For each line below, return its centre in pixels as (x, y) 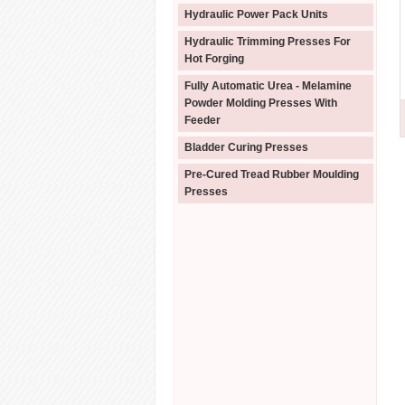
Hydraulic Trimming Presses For (268, 42)
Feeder (202, 120)
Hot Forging (214, 59)
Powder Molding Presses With (261, 103)
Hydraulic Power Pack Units (256, 14)
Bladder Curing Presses (246, 147)
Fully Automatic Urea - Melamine (268, 86)
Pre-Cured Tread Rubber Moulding (272, 174)
